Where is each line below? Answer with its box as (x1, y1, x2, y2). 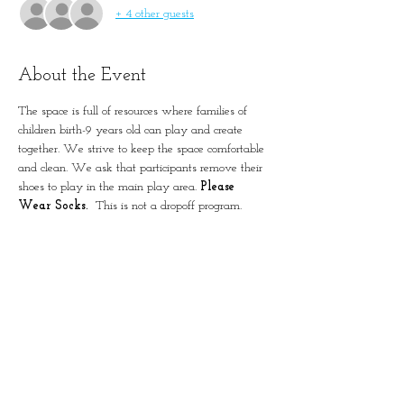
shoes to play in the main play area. (18, 180, 200, 194)
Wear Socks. (18, 199, 92, 213)
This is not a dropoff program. (92, 199, 245, 213)
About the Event (18, 67, 146, 85)
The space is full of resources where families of (18, 105, 251, 118)
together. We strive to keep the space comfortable (18, 142, 268, 156)
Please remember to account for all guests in (18, 218, 237, 232)
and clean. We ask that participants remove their (18, 161, 266, 175)
